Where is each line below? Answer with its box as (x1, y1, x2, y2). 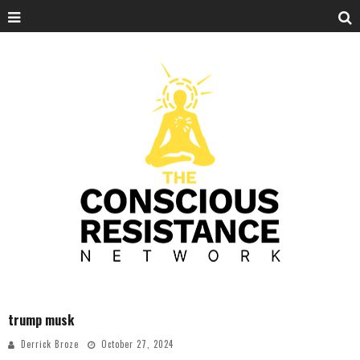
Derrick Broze (21, 337, 79, 350)
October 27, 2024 (101, 337, 174, 350)
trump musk (8, 310, 74, 329)
